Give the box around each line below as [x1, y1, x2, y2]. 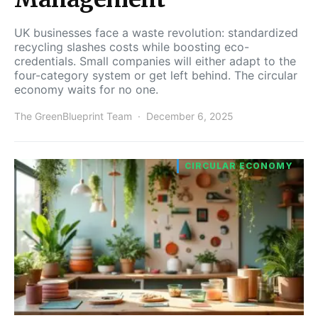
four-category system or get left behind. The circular [14, 67, 297, 82]
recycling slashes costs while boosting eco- [14, 39, 249, 54]
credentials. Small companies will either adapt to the [14, 53, 296, 68]
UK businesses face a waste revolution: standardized [14, 25, 298, 40]
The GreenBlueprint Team [14, 109, 132, 122]
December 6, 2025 [146, 109, 234, 122]
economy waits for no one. [14, 82, 158, 97]
